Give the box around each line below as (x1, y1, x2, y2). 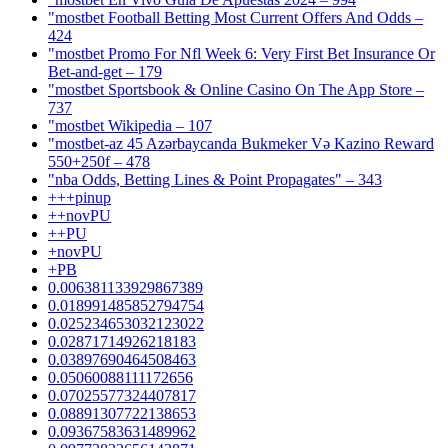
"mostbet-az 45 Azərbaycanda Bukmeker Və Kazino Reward (48, 134, 434, 152)
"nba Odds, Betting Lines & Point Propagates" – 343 (48, 170, 382, 188)
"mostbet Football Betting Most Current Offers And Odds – (48, 8, 423, 26)
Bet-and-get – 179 (48, 62, 162, 80)
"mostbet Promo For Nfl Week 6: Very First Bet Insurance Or (48, 44, 435, 62)
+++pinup (48, 188, 111, 206)
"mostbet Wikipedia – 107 (48, 116, 212, 134)
